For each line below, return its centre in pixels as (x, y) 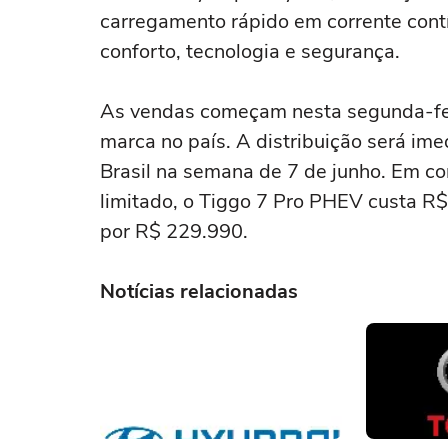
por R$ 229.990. (174, 231)
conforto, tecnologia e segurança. (250, 51)
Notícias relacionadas (199, 291)
